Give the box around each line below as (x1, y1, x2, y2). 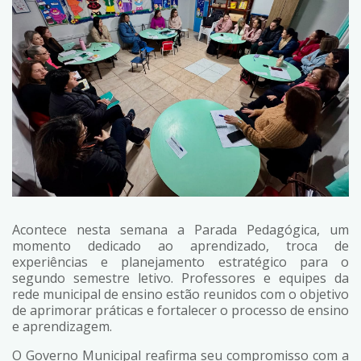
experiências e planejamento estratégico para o (12, 253, 349, 272)
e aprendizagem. (12, 317, 112, 336)
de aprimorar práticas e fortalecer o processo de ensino (12, 301, 349, 320)
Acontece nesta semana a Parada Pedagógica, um (12, 221, 349, 239)
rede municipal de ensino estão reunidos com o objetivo (12, 285, 349, 304)
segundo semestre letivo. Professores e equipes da (12, 269, 349, 288)
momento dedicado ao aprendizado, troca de (12, 237, 349, 255)
